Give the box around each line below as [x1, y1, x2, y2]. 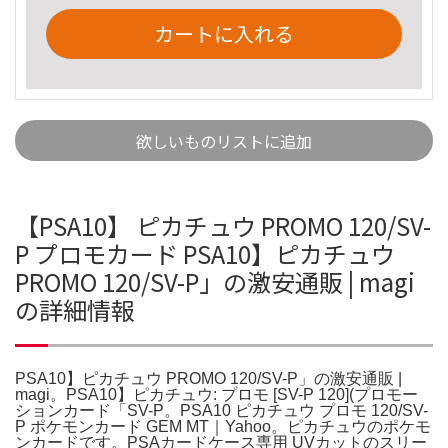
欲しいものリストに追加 [136, 128, 312, 153]
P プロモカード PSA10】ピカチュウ [15, 235, 395, 271]
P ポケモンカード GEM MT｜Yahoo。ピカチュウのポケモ [15, 417, 431, 435]
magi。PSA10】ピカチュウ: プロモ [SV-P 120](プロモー [15, 385, 418, 403]
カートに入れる [154, 18, 294, 48]
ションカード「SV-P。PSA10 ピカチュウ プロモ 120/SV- [15, 401, 428, 419]
